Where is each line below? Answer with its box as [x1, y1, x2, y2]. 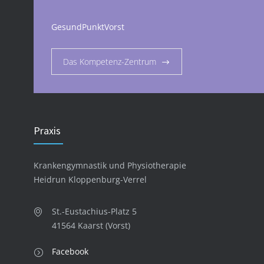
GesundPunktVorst [51, 21, 124, 33]
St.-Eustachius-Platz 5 [52, 206, 137, 217]
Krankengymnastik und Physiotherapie [34, 160, 186, 171]
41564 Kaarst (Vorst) [52, 220, 130, 232]
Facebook [52, 246, 88, 258]
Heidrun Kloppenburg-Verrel [34, 174, 147, 186]
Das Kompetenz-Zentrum [63, 56, 156, 68]
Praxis [34, 124, 61, 138]
